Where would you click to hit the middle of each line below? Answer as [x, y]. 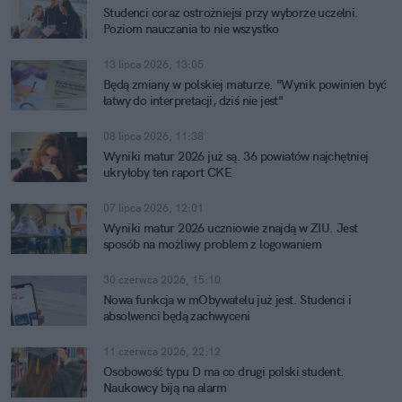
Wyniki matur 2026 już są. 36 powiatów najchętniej [236, 156]
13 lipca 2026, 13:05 [153, 64]
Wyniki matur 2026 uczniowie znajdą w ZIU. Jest [231, 228]
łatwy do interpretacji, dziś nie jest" [193, 100]
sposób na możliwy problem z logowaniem [213, 244]
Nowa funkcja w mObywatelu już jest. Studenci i [227, 300]
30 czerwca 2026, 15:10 [162, 280]
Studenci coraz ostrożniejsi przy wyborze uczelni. [231, 13]
